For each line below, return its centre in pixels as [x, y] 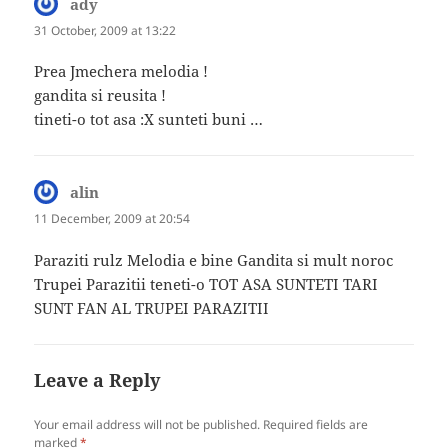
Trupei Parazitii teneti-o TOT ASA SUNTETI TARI [206, 283]
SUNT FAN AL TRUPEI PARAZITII [152, 307]
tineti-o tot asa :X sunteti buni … [149, 119]
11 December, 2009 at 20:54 [112, 219]
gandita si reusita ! [100, 95]
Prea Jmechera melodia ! [121, 71]
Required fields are [316, 424]
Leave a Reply [97, 379]
